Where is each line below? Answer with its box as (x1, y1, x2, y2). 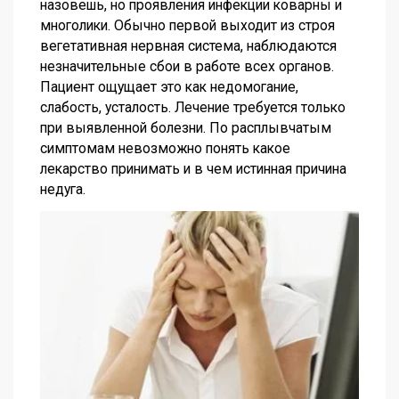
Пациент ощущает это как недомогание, (40, 77, 298, 95)
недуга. (40, 180, 85, 198)
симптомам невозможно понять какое (40, 139, 290, 157)
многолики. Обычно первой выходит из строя (40, 16, 335, 34)
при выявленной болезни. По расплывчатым (40, 118, 331, 136)
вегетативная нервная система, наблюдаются (40, 37, 337, 54)
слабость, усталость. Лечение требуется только (40, 98, 346, 116)
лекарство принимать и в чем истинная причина (40, 159, 346, 177)
